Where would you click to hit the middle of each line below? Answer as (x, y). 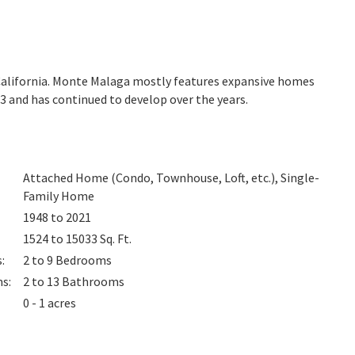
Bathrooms (94, 281)
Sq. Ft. (116, 239)
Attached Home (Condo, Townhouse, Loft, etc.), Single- (172, 177)
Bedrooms (84, 260)
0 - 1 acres (50, 303)
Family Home (59, 196)
